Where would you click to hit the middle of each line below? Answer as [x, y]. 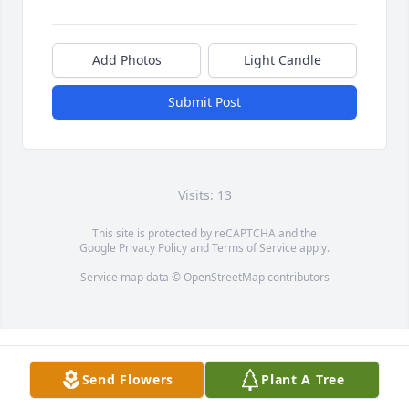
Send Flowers [128, 379]
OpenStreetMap [224, 277]
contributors [297, 277]
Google [99, 247]
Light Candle [283, 59]
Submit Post [204, 101]
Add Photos [126, 59]
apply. [313, 247]
